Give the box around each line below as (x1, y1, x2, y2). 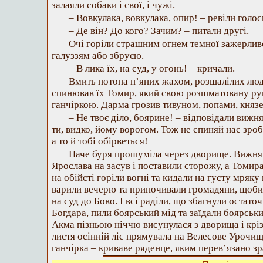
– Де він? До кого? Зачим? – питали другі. (69, 25, 249, 36)
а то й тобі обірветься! (52, 136, 148, 147)
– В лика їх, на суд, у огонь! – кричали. (69, 63, 235, 74)
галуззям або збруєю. (52, 50, 144, 61)
